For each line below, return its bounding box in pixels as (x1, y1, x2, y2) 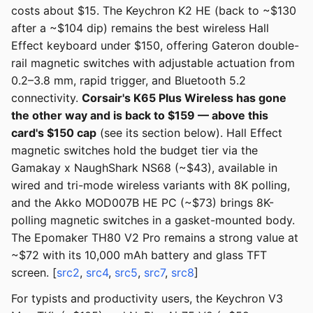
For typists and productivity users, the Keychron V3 (11, 291, 283, 306)
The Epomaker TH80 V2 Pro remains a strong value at (11, 231, 298, 245)
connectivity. (11, 91, 82, 105)
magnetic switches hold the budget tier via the (11, 143, 258, 158)
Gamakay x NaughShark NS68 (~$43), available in (11, 161, 277, 175)
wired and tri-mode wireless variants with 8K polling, (11, 178, 290, 193)
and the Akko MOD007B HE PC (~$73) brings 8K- (11, 196, 274, 210)
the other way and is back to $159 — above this (11, 108, 268, 123)
